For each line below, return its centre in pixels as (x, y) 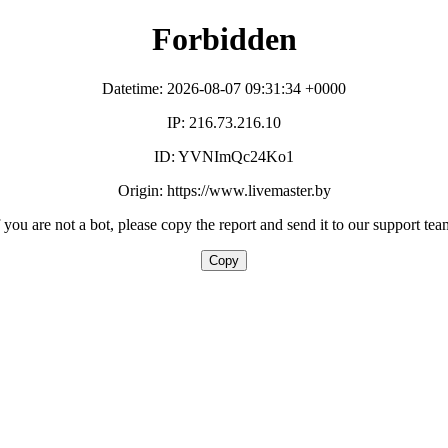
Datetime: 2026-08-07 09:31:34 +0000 (224, 88)
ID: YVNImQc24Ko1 (224, 156)
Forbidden (224, 39)
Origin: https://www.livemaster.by (224, 190)
